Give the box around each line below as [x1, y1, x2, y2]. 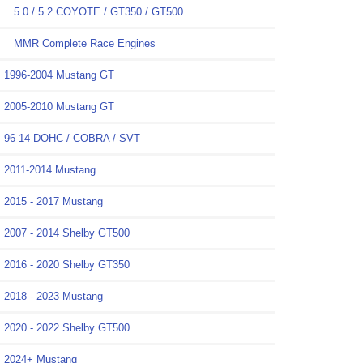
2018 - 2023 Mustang [4, 290, 103, 303]
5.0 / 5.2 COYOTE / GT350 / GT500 [4, 6, 183, 19]
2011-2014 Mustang [4, 164, 96, 177]
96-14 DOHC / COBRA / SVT [4, 132, 140, 145]
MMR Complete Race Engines [4, 37, 156, 50]
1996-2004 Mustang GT [4, 69, 114, 82]
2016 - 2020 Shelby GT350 [4, 258, 130, 271]
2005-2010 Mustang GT [4, 100, 114, 113]
